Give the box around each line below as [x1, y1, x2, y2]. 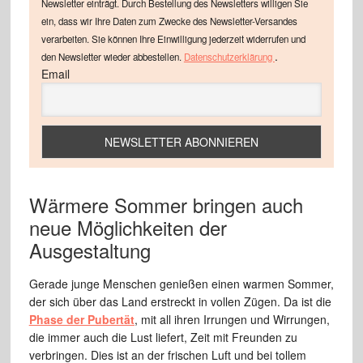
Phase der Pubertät [28, 310, 135, 327]
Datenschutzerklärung [183, 49, 275, 63]
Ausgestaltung [28, 235, 151, 264]
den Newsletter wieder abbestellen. [41, 49, 184, 63]
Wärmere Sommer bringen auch [28, 190, 303, 219]
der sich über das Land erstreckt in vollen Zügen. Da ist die [28, 293, 331, 310]
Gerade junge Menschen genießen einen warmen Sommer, [28, 275, 334, 292]
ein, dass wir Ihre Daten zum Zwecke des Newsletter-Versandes [41, 14, 297, 28]
